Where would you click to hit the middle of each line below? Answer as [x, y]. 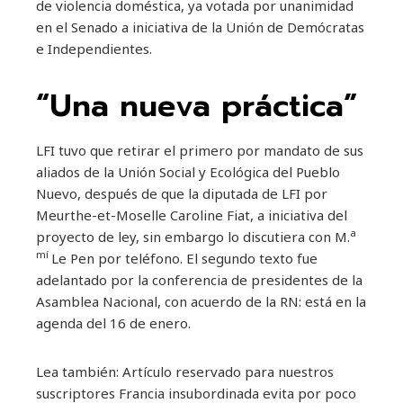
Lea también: [77, 371]
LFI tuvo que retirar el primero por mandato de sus [200, 150]
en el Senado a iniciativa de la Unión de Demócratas [200, 27]
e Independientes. [94, 48]
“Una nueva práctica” [197, 105]
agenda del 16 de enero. [113, 322]
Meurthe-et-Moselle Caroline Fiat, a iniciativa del [192, 215]
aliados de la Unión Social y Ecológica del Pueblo [188, 171]
